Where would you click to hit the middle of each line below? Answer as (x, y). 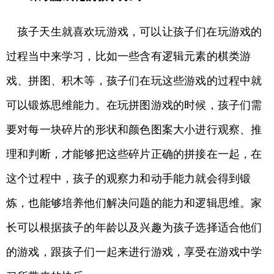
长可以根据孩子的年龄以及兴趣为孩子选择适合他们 (134, 228)
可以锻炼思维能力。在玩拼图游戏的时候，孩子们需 (134, 105)
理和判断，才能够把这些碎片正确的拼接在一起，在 (134, 154)
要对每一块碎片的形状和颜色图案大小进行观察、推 (134, 130)
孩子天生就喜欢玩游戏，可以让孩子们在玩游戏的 (140, 32)
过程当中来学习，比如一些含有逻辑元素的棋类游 (129, 56)
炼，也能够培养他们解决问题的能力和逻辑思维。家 (134, 203)
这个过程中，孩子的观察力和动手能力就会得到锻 (129, 179)
